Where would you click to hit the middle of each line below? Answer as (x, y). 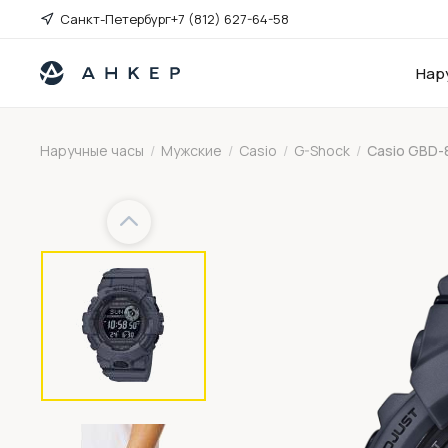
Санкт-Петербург (116, 19)
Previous (141, 222)
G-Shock (322, 150)
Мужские (192, 150)
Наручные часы (92, 150)
